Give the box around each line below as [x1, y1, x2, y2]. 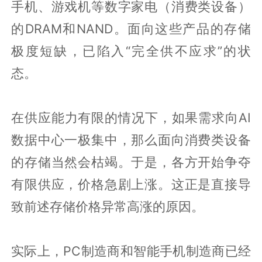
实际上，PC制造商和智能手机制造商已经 [11, 243, 251, 259]
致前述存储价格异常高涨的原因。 [11, 199, 205, 215]
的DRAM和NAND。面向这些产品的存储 [11, 21, 251, 37]
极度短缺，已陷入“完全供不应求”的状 [11, 43, 251, 59]
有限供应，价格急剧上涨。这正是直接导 [11, 177, 251, 192]
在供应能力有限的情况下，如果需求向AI [11, 110, 251, 126]
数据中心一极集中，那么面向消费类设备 [11, 132, 251, 148]
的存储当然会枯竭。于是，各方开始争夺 [11, 154, 251, 170]
